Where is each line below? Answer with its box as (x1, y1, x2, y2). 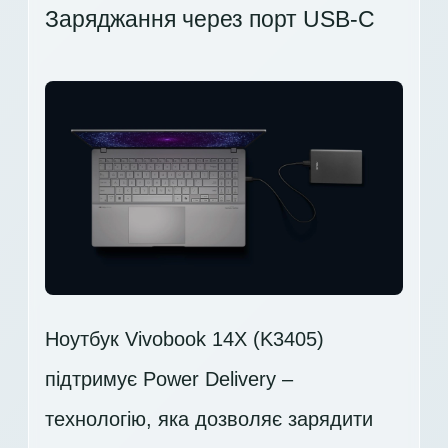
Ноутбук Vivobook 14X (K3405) (45, 328, 324, 351)
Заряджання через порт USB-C (45, 5, 375, 32)
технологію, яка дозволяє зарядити (45, 408, 373, 431)
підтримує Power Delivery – (45, 368, 293, 391)
